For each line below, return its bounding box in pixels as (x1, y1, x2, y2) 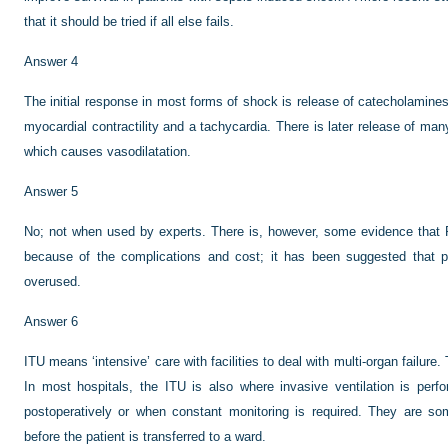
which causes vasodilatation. (24, 144, 191, 159)
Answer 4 (24, 54, 78, 69)
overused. (24, 274, 81, 289)
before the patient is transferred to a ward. (24, 429, 266, 444)
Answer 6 (24, 314, 78, 329)
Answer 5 (24, 184, 78, 199)
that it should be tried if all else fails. (24, 14, 234, 29)
